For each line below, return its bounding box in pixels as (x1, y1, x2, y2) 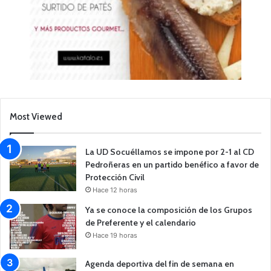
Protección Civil (85, 171, 145, 183)
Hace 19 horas (93, 230, 137, 240)
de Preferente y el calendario (85, 217, 196, 228)
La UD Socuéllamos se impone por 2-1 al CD (85, 146, 254, 157)
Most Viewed (10, 111, 62, 122)
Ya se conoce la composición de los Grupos (85, 204, 252, 215)
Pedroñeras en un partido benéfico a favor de (85, 158, 259, 170)
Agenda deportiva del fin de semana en (85, 258, 234, 269)
